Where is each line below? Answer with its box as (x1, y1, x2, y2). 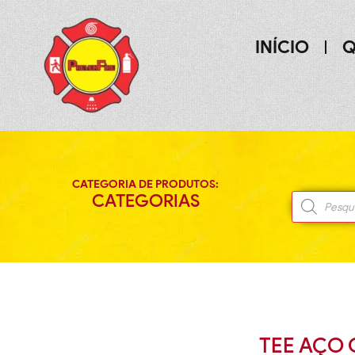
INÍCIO (254, 36, 309, 58)
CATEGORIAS (91, 190, 200, 212)
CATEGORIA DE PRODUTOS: (72, 177, 219, 191)
